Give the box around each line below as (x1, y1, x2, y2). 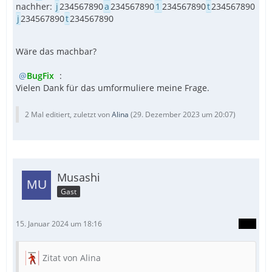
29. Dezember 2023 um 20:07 (133, 109, 233, 120)
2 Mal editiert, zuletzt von (25, 109, 112, 120)
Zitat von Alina (42, 252, 101, 264)
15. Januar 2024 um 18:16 (16, 219, 102, 229)
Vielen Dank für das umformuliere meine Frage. (16, 82, 209, 94)
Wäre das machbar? (16, 46, 97, 58)
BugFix (27, 70, 54, 82)
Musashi (57, 170, 100, 185)
